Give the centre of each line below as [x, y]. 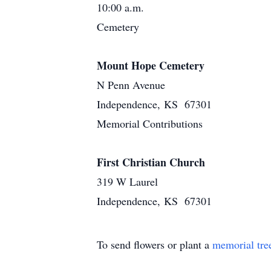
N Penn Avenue [131, 85]
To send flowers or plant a [155, 244]
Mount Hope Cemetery [151, 65]
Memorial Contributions [150, 123]
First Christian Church [151, 162]
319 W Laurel [127, 181]
